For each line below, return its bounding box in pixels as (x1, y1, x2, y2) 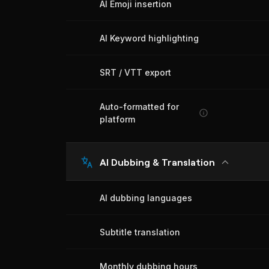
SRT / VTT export (100, 67, 171, 77)
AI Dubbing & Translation (100, 156, 215, 168)
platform (100, 114, 135, 124)
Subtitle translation (100, 227, 180, 237)
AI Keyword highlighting (100, 33, 199, 43)
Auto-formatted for (100, 101, 179, 112)
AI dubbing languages (100, 193, 192, 203)
